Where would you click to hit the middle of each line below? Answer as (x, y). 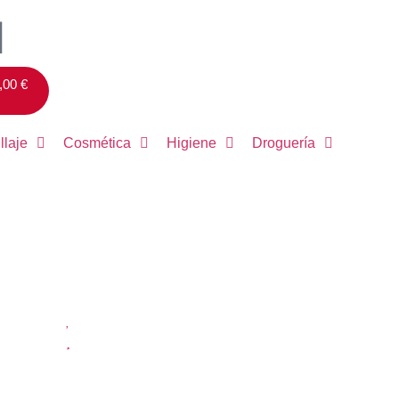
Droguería (284, 143)
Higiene (191, 143)
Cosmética (97, 143)
